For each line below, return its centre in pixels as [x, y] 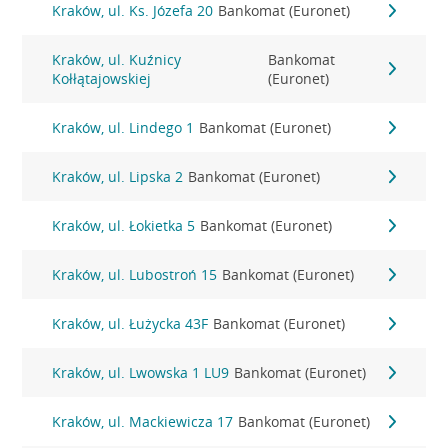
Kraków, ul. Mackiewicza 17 [143, 421]
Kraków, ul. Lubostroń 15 [135, 274]
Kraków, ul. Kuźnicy [117, 59]
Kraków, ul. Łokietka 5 [124, 225]
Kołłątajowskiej [102, 78]
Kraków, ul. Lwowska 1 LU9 [141, 372]
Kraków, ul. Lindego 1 [123, 127]
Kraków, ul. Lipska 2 [118, 176]
